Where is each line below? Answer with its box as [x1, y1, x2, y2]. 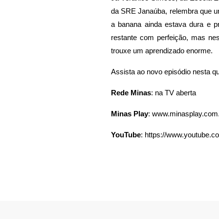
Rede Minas [111, 89, 151, 97]
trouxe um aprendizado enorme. [111, 47, 213, 55]
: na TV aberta [151, 89, 196, 97]
